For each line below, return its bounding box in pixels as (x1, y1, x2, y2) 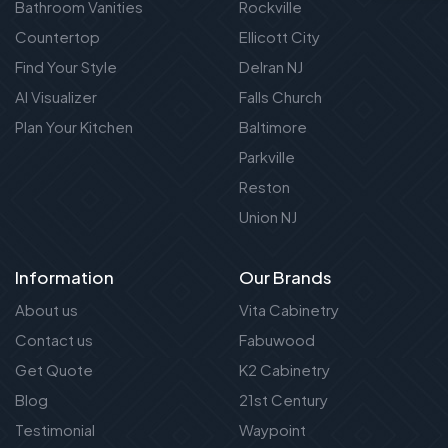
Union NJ (239, 207, 297, 227)
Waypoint (239, 420, 306, 440)
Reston (239, 177, 290, 197)
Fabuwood (239, 330, 315, 350)
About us (15, 300, 78, 320)
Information (15, 266, 114, 289)
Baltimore (239, 117, 307, 137)
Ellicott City (239, 27, 320, 47)
